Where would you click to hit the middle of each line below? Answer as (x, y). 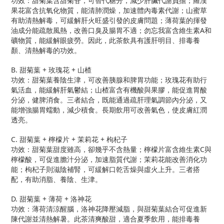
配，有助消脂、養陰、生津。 (56, 179)
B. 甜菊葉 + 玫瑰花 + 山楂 (51, 70)
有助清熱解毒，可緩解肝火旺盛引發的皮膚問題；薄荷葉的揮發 (109, 20)
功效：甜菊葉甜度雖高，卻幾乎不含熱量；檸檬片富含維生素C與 (111, 149)
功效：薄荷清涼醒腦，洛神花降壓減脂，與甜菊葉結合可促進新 (109, 209)
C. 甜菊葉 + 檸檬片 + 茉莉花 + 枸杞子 (69, 139)
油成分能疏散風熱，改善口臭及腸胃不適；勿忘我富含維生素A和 (111, 30)
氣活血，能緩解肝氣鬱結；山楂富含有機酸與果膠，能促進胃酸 (109, 90)
